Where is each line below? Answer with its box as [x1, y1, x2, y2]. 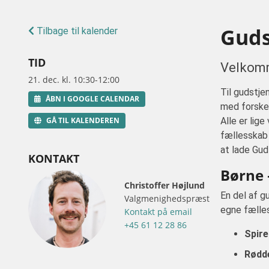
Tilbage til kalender [34, 25, 118, 37]
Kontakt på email [124, 206, 192, 217]
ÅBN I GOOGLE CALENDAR [46, 94, 139, 104]
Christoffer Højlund [124, 180, 205, 191]
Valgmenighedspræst [124, 193, 210, 204]
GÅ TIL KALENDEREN [46, 115, 119, 125]
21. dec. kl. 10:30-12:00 [28, 74, 119, 85]
